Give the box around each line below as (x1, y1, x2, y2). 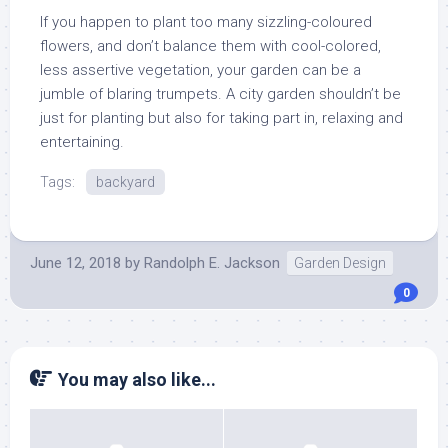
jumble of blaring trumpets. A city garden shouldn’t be (40, 85, 401, 103)
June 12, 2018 (30, 254, 121, 272)
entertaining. (40, 133, 124, 151)
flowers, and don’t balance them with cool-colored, (40, 37, 381, 55)
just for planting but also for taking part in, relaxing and (40, 109, 403, 127)
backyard (96, 174, 155, 190)
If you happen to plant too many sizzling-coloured (40, 13, 372, 31)
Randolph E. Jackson (144, 254, 280, 272)
